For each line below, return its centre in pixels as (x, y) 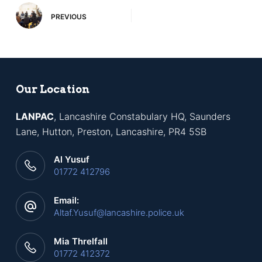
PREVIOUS (68, 17)
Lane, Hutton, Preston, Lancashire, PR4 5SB (111, 132)
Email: (66, 200)
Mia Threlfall (80, 241)
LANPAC (35, 116)
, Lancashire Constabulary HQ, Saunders (142, 116)
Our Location (52, 89)
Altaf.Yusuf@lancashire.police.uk (119, 213)
